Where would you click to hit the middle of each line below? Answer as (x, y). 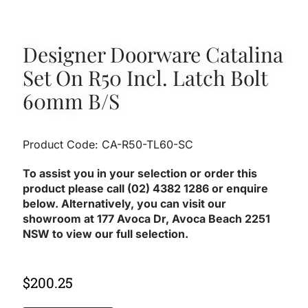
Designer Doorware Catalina (153, 54)
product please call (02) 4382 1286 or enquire (146, 188)
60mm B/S (71, 101)
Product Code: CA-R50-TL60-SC (108, 144)
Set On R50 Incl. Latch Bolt (145, 77)
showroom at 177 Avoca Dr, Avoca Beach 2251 (147, 218)
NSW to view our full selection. (107, 233)
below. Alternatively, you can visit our (125, 203)
